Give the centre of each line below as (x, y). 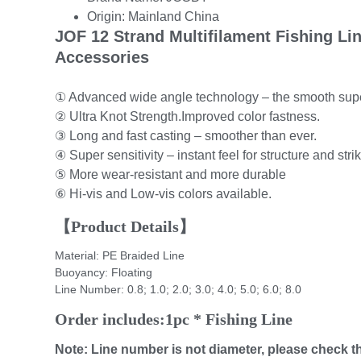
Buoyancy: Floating (104, 273)
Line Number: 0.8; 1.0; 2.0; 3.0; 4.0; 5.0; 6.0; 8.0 (178, 290)
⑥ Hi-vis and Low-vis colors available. (163, 193)
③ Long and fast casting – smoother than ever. (186, 135)
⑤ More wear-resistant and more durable (170, 174)
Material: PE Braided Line (120, 256)
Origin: (108, 16)
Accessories (102, 57)
